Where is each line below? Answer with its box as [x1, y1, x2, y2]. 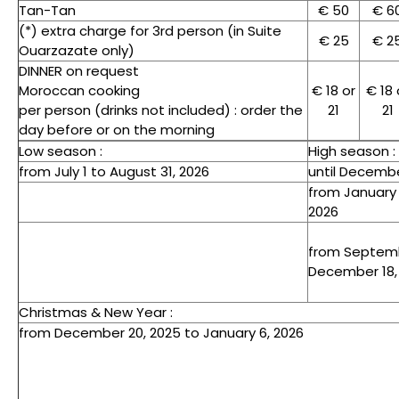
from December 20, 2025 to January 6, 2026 [19, 322, 304, 342]
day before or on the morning [19, 119, 215, 139]
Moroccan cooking [19, 80, 140, 100]
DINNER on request [19, 61, 139, 80]
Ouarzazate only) [19, 40, 134, 60]
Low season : [19, 141, 102, 160]
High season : [308, 141, 395, 160]
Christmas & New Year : [19, 302, 173, 322]
